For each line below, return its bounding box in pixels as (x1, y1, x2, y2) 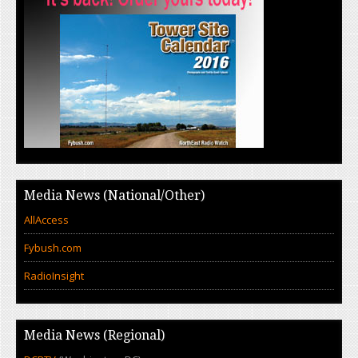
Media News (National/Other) (24, 188, 205, 203)
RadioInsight (24, 268, 84, 283)
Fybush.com (24, 241, 82, 255)
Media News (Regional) (24, 328, 165, 343)
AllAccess (24, 213, 69, 227)
